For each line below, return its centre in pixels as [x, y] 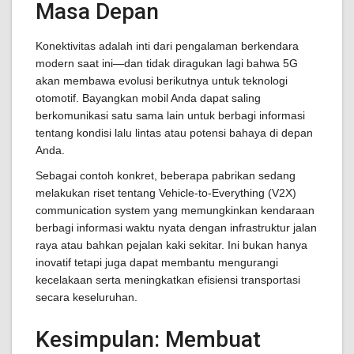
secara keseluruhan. [87, 297]
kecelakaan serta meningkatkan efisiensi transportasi [168, 280]
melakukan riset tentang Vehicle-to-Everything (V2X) [166, 193]
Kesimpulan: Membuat [148, 339]
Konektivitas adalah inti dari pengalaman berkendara [167, 46]
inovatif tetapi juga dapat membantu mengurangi [157, 262]
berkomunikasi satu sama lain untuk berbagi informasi [170, 115]
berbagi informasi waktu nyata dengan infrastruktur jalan [176, 228]
